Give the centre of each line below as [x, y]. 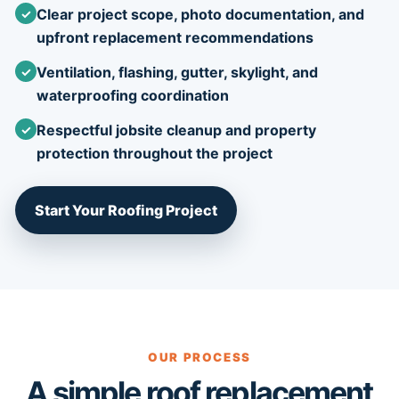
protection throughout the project [155, 153]
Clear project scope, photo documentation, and [200, 14]
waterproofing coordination [133, 95]
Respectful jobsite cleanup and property [176, 130]
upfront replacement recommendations [175, 37]
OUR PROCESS [199, 357]
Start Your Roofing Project [126, 210]
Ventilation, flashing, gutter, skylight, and [177, 72]
